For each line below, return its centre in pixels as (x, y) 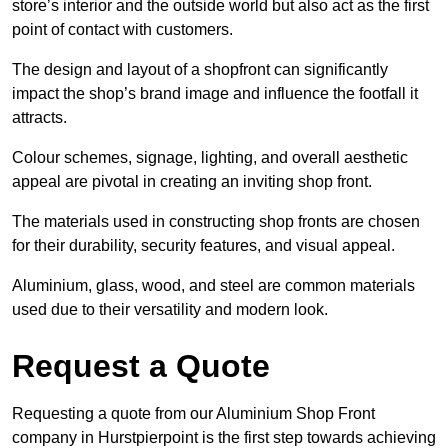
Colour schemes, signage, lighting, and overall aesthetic (210, 157)
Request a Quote (141, 365)
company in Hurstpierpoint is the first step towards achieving (224, 437)
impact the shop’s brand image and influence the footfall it (215, 93)
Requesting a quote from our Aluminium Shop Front (193, 413)
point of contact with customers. (122, 29)
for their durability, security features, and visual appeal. (203, 245)
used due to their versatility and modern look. (170, 309)
